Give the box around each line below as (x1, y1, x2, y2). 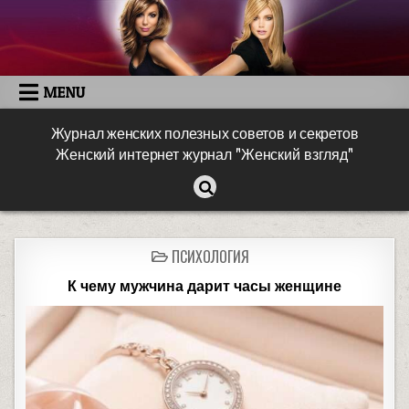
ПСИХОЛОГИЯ (171, 246, 249, 268)
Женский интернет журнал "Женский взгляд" (56, 147, 353, 164)
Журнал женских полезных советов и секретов (50, 125, 359, 144)
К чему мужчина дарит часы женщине (68, 278, 341, 297)
